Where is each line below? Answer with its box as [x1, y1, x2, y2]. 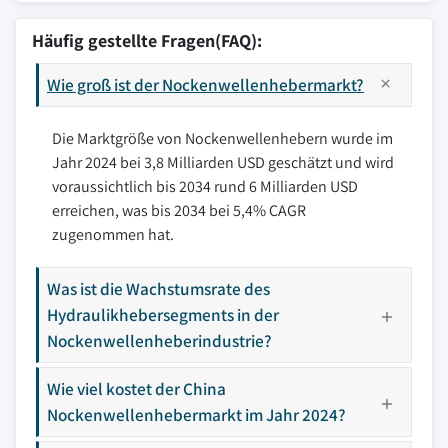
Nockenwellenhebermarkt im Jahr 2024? [47, 403, 346, 426]
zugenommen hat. [52, 224, 174, 245]
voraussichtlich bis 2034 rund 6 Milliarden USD [52, 176, 358, 197]
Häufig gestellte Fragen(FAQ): [32, 29, 262, 52]
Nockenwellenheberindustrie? [47, 329, 272, 352]
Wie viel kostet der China [47, 377, 226, 400]
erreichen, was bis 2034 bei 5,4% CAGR [52, 200, 306, 221]
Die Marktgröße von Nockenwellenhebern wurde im [52, 128, 393, 149]
